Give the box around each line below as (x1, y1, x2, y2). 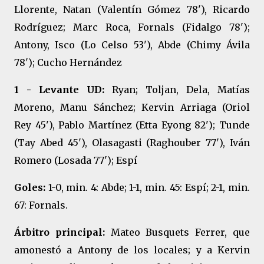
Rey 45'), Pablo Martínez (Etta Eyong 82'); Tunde (14, 119, 250, 131)
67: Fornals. (14, 199, 68, 211)
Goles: (14, 181, 45, 193)
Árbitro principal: (14, 226, 105, 238)
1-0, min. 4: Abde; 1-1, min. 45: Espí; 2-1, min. (45, 181, 250, 193)
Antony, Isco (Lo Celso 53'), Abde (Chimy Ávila (14, 39, 250, 51)
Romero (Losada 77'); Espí (14, 154, 137, 166)
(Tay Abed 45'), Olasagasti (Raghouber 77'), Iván (14, 137, 250, 148)
